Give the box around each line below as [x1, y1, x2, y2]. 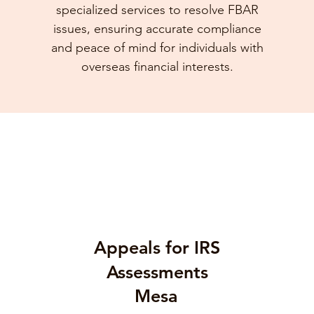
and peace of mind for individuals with [50, 40, 264, 55]
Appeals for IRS [94, 237, 221, 258]
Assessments [106, 261, 208, 282]
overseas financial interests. [81, 59, 233, 74]
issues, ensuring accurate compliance [53, 21, 261, 36]
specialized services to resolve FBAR [55, 2, 259, 18]
